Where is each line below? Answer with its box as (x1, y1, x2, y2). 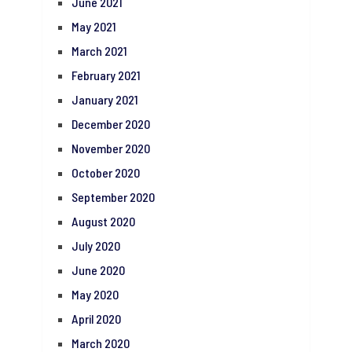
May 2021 (71, 19, 116, 35)
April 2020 (71, 311, 121, 327)
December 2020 (71, 116, 150, 132)
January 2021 (71, 92, 138, 108)
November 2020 (71, 141, 150, 156)
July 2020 (71, 238, 120, 254)
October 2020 (71, 165, 140, 181)
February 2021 (71, 68, 141, 83)
